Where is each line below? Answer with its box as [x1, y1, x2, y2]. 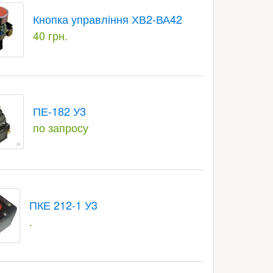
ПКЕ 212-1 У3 [29, 197, 97, 213]
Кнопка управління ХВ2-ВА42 [32, 11, 182, 27]
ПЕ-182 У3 [32, 103, 86, 119]
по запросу [32, 119, 88, 135]
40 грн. [32, 27, 68, 43]
